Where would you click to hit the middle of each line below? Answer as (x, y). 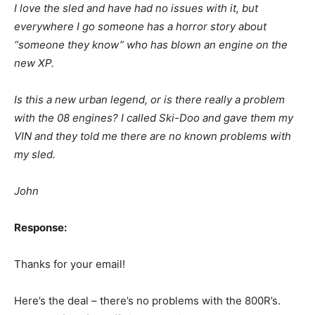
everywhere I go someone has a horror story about (140, 27)
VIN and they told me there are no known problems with (153, 136)
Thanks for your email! (70, 264)
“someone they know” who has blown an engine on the (151, 45)
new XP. (34, 63)
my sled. (35, 155)
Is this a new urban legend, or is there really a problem (149, 100)
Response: (40, 228)
